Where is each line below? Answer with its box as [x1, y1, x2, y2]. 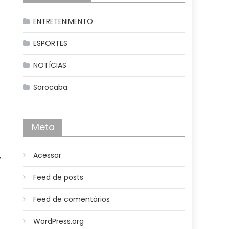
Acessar [33, 150, 62, 161]
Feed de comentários [33, 194, 110, 204]
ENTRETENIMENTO [33, 16, 94, 27]
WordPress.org [33, 216, 84, 226]
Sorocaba [33, 82, 68, 93]
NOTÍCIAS [33, 60, 67, 71]
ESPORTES [33, 38, 68, 49]
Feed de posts [33, 172, 84, 182]
